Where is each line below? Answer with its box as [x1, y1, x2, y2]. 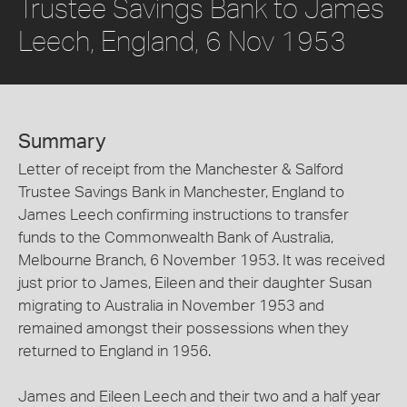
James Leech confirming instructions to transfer [18, 207, 349, 223]
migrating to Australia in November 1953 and [18, 298, 324, 314]
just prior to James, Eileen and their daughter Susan [18, 275, 372, 292]
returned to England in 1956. [18, 343, 211, 360]
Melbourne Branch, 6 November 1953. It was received [18, 253, 385, 269]
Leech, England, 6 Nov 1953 [18, 25, 346, 57]
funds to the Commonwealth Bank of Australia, [18, 230, 333, 246]
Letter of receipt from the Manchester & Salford [18, 162, 343, 178]
